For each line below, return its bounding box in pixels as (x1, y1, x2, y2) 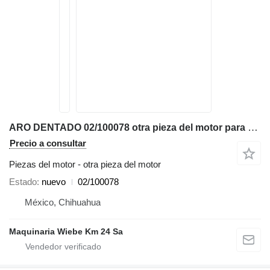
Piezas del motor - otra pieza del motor (9, 159, 161, 169)
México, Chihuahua (25, 197, 101, 207)
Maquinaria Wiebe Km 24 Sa (9, 227, 123, 236)
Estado (9, 177, 37, 187)
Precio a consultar (10, 138, 86, 148)
